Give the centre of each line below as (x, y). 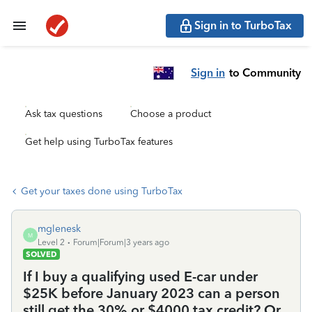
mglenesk (59, 229)
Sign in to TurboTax (243, 25)
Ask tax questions (64, 114)
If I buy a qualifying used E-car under (140, 276)
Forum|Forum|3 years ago (121, 242)
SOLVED (41, 254)
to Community (265, 72)
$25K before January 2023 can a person (151, 293)
